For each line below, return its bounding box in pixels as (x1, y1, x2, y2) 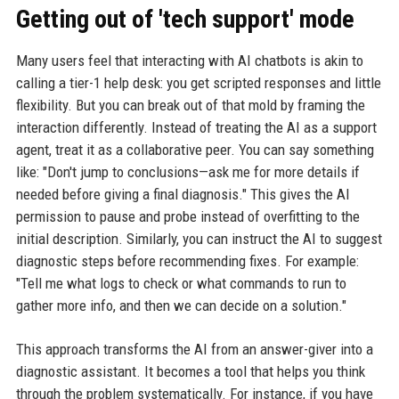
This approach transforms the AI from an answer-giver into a (15, 340, 373, 358)
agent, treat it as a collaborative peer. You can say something (15, 141, 374, 159)
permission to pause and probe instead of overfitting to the (15, 208, 360, 225)
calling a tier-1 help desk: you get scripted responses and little (15, 74, 381, 92)
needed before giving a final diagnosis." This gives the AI (15, 185, 350, 203)
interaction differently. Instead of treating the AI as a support (15, 118, 377, 136)
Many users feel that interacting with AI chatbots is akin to (15, 52, 363, 69)
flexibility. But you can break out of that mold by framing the (15, 96, 365, 114)
